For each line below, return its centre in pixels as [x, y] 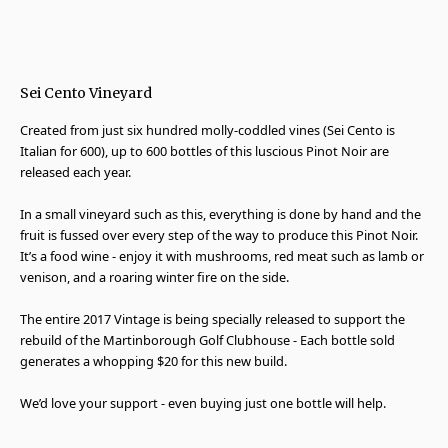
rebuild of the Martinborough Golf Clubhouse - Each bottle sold [207, 340]
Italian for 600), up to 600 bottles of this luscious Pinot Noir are [204, 151]
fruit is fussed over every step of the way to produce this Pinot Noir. [219, 235]
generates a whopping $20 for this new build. [153, 361]
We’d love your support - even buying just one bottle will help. [203, 403]
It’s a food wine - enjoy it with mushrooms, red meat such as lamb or [222, 256]
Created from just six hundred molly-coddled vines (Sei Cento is [207, 130]
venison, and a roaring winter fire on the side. [154, 277]
